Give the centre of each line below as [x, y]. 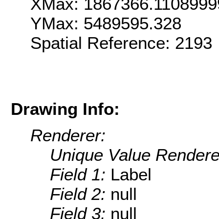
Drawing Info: [65, 109]
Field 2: [80, 194]
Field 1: [80, 175]
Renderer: [68, 135]
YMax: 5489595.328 [106, 23]
